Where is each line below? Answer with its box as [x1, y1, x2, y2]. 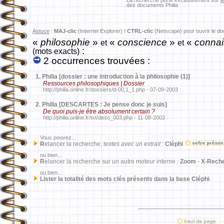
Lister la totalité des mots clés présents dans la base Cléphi [40, 175, 209, 182]
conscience [115, 37, 169, 47]
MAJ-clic [54, 28, 76, 34]
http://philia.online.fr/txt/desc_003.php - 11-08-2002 [32, 114, 165, 120]
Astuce [32, 28, 49, 34]
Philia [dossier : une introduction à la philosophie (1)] [42, 73, 190, 80]
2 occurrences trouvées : [41, 55, 150, 66]
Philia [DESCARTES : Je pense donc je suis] [42, 101, 167, 108]
